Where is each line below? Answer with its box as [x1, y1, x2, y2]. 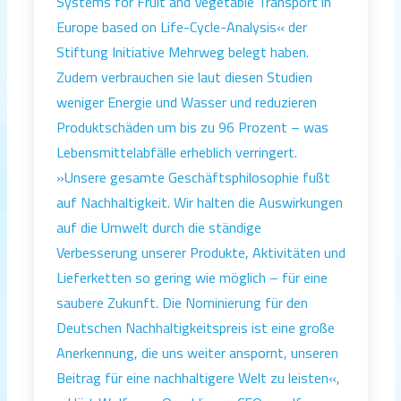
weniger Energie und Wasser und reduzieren [56, 90, 317, 113]
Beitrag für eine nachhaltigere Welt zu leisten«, [56, 366, 340, 388]
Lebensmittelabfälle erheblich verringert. [56, 141, 297, 163]
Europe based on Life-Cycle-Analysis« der [56, 15, 307, 38]
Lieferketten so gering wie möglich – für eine [56, 266, 328, 288]
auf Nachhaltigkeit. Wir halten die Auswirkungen [56, 191, 343, 213]
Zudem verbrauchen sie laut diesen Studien [56, 65, 312, 88]
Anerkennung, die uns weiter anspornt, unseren [56, 341, 338, 363]
